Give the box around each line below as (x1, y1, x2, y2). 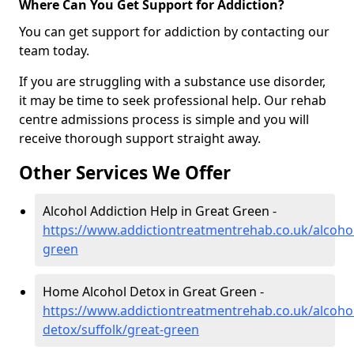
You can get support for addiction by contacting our (19, 23, 330, 41)
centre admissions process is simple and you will (19, 111, 309, 129)
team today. (19, 42, 89, 60)
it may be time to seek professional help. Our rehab (19, 92, 326, 110)
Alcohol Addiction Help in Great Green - (43, 202, 277, 220)
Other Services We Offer (19, 160, 231, 186)
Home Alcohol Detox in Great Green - (43, 283, 264, 301)
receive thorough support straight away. (19, 130, 261, 148)
